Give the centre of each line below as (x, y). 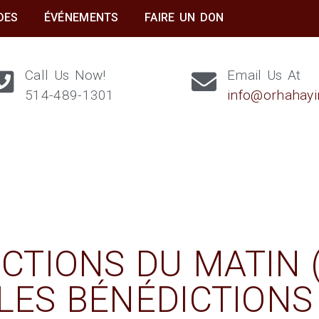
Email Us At (264, 75)
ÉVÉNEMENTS (81, 17)
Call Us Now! (66, 75)
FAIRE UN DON (184, 17)
